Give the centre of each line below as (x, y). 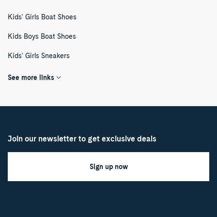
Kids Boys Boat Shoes (42, 37)
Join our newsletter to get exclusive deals (82, 139)
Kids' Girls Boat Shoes (42, 17)
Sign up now (108, 167)
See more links (31, 78)
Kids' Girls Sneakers (39, 56)
